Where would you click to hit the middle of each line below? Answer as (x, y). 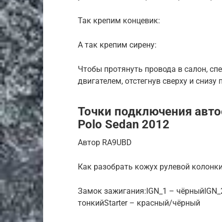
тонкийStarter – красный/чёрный (139, 203)
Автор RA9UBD (105, 142)
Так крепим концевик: (119, 20)
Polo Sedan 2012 (124, 124)
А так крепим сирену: (117, 45)
